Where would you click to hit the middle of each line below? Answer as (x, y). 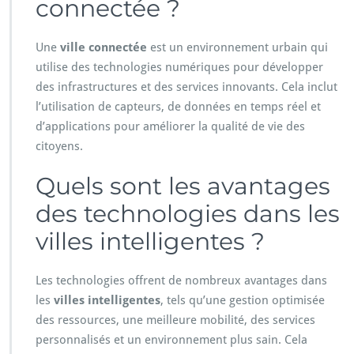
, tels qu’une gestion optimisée (243, 301)
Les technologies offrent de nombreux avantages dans (181, 281)
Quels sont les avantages (183, 186)
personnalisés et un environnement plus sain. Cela (171, 340)
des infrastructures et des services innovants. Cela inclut (186, 87)
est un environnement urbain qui (237, 48)
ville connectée (104, 48)
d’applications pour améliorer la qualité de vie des (170, 127)
